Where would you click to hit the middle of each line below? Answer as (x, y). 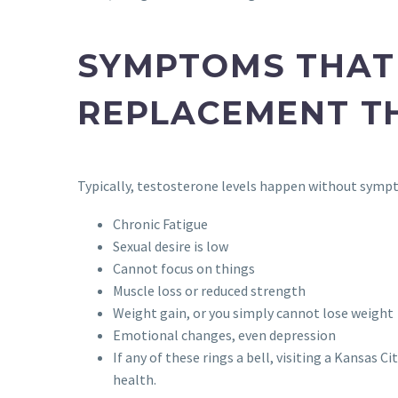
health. (135, 379)
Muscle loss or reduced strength (209, 290)
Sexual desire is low (171, 246)
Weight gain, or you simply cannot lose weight (253, 312)
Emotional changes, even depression (224, 334)
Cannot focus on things (184, 268)
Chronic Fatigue (160, 223)
